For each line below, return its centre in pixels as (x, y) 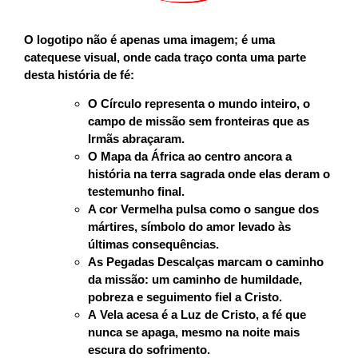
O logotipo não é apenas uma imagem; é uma (149, 39)
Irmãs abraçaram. (136, 139)
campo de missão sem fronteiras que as (199, 121)
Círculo (121, 104)
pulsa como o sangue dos (246, 209)
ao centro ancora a (238, 157)
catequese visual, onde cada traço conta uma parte (165, 57)
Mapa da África (143, 157)
